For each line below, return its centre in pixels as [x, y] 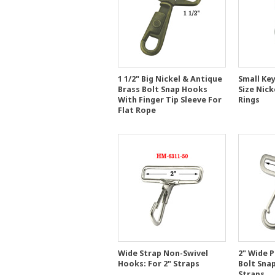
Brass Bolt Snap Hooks [163, 89]
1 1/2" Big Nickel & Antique [170, 79]
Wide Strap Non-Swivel [163, 253]
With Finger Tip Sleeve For [170, 99]
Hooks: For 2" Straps [159, 263]
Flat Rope [137, 110]
